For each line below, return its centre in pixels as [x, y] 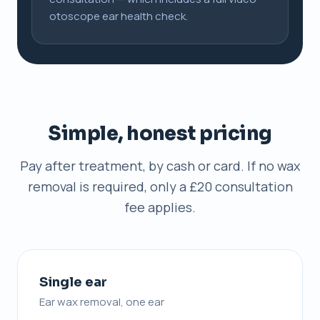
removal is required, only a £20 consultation [160, 186]
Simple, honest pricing [160, 133]
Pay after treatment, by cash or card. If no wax [160, 165]
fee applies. [160, 207]
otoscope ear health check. [119, 16]
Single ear [73, 282]
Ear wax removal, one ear [102, 301]
